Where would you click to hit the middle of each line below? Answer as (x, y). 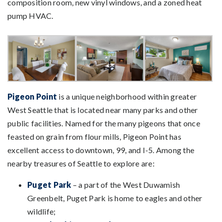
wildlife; (42, 211)
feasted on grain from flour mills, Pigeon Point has (94, 136)
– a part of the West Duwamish (125, 184)
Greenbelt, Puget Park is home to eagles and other (115, 198)
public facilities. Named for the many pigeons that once (104, 123)
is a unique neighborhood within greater (127, 96)
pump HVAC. (30, 16)
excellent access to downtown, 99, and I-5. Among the (101, 150)
